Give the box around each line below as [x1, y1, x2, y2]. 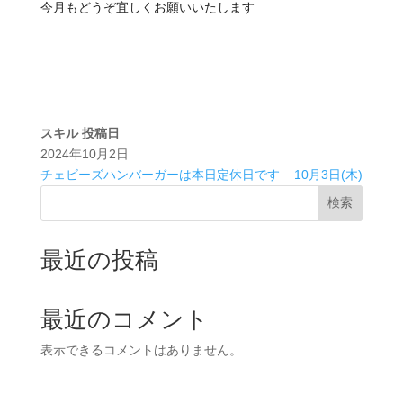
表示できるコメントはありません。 [40, 342, 242, 357]
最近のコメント [40, 305, 209, 333]
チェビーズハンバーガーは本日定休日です [40, 166, 280, 182]
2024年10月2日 [40, 146, 129, 161]
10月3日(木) [294, 166, 363, 182]
